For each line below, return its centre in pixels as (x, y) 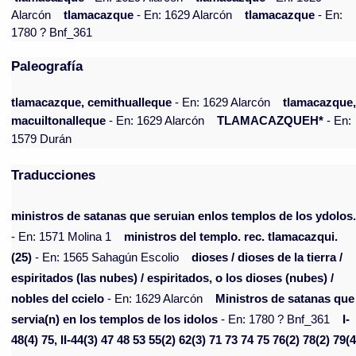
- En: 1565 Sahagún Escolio (106, 258)
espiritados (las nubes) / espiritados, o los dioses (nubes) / (173, 279)
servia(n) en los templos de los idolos (115, 320)
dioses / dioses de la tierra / (267, 258)
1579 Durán (42, 139)
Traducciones (54, 175)
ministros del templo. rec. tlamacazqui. (231, 237)
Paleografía (47, 66)
